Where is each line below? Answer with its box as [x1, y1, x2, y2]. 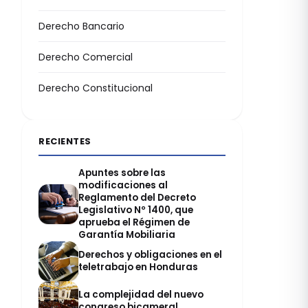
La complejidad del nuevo [78, 288, 203, 301]
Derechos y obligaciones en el [78, 248, 222, 261]
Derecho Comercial [38, 50, 133, 64]
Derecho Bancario [38, 19, 124, 33]
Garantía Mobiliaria [78, 228, 175, 241]
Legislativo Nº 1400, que [78, 203, 193, 217]
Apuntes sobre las [78, 166, 166, 179]
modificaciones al [78, 179, 168, 192]
